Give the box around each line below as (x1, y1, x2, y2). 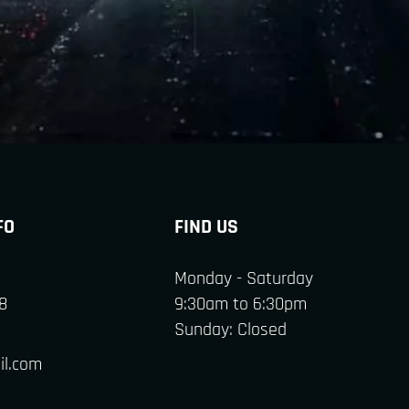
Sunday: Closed (174, 318, 287, 341)
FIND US (174, 215, 238, 240)
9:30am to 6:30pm (174, 292, 307, 316)
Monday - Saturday (174, 267, 313, 290)
